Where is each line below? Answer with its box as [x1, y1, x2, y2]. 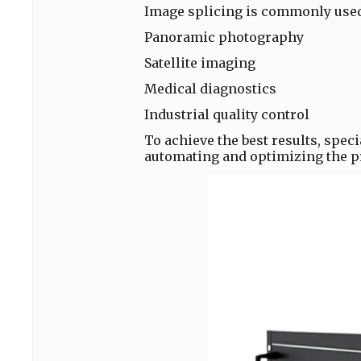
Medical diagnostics [144, 81, 276, 97]
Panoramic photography [144, 29, 304, 45]
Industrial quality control [144, 106, 309, 122]
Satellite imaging [144, 55, 255, 71]
